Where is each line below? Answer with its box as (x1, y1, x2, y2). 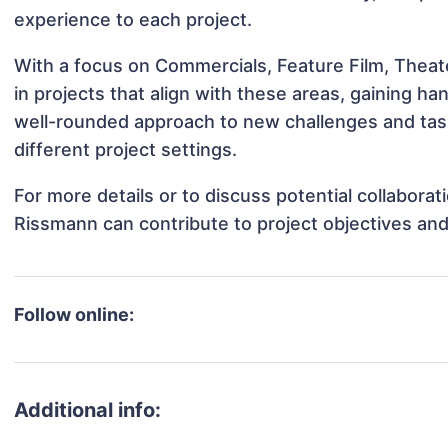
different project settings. (14, 139, 238, 161)
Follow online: (14, 304, 135, 326)
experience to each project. (14, 9, 253, 31)
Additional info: (14, 398, 162, 423)
